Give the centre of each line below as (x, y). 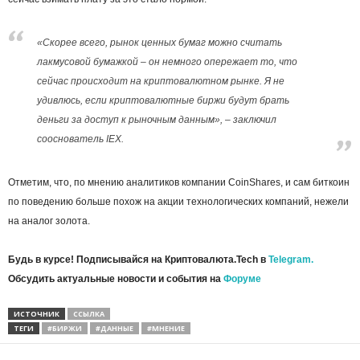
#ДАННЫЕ (115, 328)
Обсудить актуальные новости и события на (116, 278)
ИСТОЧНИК (37, 313)
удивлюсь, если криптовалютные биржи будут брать (163, 100)
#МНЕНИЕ (166, 328)
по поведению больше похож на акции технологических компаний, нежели (178, 201)
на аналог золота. (49, 221)
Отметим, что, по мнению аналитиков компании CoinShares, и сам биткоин (179, 182)
